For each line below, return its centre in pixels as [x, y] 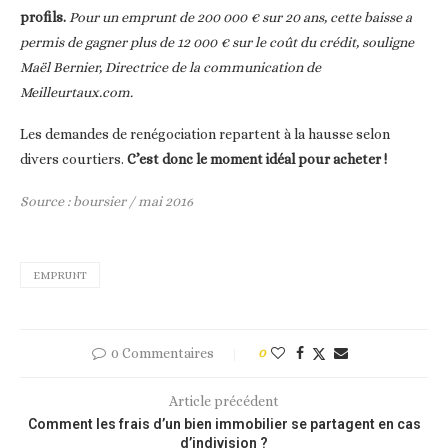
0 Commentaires [162, 352]
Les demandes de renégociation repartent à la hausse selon [205, 133]
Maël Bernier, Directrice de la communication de [170, 66]
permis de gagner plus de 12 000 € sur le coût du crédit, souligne [217, 41]
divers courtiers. [72, 158]
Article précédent [224, 400]
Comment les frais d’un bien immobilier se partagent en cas [224, 423]
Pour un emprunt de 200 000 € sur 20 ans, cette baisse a [240, 16]
